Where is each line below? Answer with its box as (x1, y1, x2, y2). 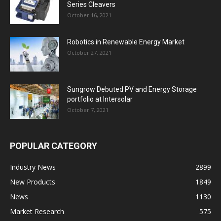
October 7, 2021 (67, 106, 109, 113)
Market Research (10, 206, 64, 216)
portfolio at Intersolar (67, 95, 133, 103)
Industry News (10, 162, 56, 172)
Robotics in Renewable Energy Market (67, 37, 184, 46)
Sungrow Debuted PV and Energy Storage (67, 85, 197, 93)
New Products (10, 177, 55, 186)
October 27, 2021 (67, 48, 111, 56)
